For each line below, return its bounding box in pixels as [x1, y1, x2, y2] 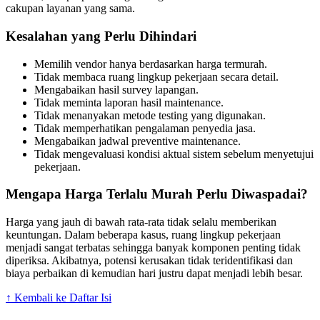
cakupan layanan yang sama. [6, 2, 135, 15]
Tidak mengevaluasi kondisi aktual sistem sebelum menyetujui [34, 147, 314, 160]
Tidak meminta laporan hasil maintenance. [34, 96, 224, 109]
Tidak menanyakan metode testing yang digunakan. [34, 109, 266, 121]
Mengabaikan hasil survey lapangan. [34, 83, 199, 96]
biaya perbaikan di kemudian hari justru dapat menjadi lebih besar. [6, 267, 303, 280]
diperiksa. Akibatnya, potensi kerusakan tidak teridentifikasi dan [6, 254, 293, 267]
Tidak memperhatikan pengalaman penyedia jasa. [34, 121, 256, 134]
